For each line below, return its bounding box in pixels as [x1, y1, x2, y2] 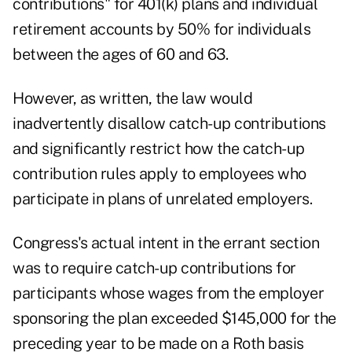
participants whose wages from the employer [13, 284, 324, 303]
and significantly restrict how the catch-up [13, 139, 305, 159]
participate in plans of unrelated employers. [13, 189, 312, 209]
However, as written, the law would [13, 89, 252, 108]
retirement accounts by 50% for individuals [13, 20, 310, 39]
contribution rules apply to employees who [13, 164, 306, 184]
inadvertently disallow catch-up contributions [13, 114, 326, 134]
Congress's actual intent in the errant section [13, 233, 319, 253]
